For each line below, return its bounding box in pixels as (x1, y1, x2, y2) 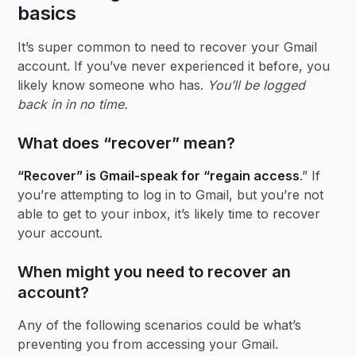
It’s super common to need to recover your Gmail (17, 39, 318, 55)
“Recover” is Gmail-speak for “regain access (17, 168, 300, 184)
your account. (17, 225, 103, 241)
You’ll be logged (207, 77, 306, 93)
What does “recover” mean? (17, 133, 236, 153)
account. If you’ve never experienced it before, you (17, 58, 331, 74)
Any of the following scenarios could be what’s (17, 317, 302, 333)
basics (17, 2, 77, 25)
